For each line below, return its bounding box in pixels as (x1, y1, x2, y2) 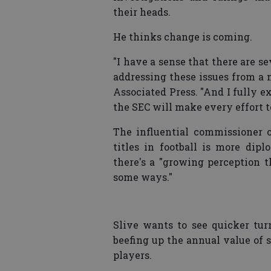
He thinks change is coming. (113, 30, 252, 44)
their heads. (113, 5, 171, 19)
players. (113, 249, 152, 262)
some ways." (113, 171, 172, 184)
